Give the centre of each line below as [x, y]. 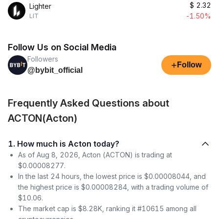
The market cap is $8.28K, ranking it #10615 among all [107, 208]
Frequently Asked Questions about [88, 103]
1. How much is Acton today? [68, 144]
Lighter [40, 6]
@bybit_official [55, 70]
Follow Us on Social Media [62, 47]
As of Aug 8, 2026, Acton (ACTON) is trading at [95, 155]
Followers [43, 59]
